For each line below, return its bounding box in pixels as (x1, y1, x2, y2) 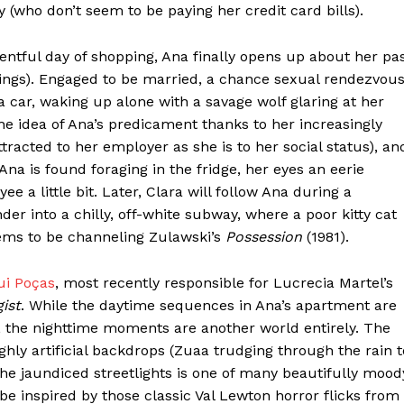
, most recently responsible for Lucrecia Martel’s (55, 273, 393, 291)
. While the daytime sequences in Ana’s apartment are (21, 296, 397, 314)
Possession (225, 227, 302, 245)
